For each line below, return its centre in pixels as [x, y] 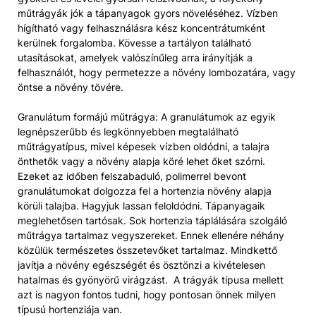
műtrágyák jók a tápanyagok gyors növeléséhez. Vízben [148, 13]
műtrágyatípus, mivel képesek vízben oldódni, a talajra [144, 146]
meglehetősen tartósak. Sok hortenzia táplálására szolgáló [152, 220]
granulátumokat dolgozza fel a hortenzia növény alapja [145, 190]
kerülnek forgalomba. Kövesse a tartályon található [134, 42]
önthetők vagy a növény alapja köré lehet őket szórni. [141, 161]
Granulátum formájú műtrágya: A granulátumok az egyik [147, 116]
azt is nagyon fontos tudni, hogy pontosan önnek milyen [147, 294]
